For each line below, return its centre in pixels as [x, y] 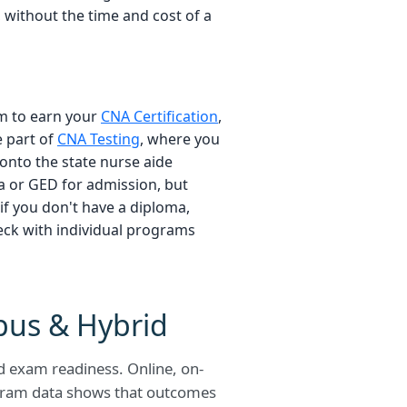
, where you [180, 139]
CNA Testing [99, 139]
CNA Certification [159, 117]
